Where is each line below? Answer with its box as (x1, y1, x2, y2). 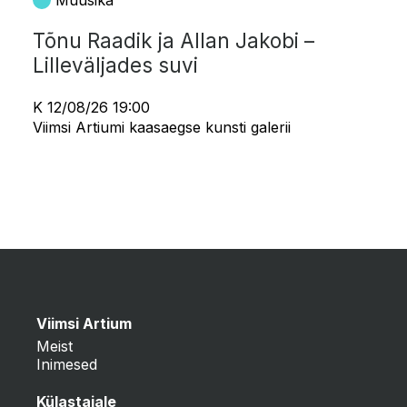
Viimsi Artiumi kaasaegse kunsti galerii (33, 118, 291, 137)
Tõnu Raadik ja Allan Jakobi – (33, 28, 314, 53)
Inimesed (36, 354, 97, 373)
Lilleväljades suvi (33, 53, 198, 77)
